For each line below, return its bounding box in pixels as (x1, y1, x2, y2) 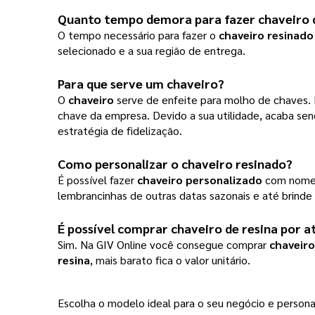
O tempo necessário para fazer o (58, 27, 219, 43)
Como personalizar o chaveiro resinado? (58, 155, 295, 172)
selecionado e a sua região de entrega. (58, 43, 251, 58)
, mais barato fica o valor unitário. (90, 252, 253, 268)
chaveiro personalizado (137, 172, 262, 188)
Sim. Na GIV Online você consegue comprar (58, 237, 269, 252)
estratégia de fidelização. (58, 123, 188, 139)
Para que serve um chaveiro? (58, 75, 227, 92)
